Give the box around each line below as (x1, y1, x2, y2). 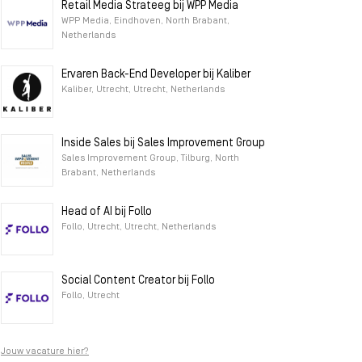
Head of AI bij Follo (61, 206, 152, 218)
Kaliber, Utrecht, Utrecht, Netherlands (61, 85, 225, 95)
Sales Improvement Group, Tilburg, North (61, 154, 239, 163)
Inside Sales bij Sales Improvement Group (61, 137, 265, 149)
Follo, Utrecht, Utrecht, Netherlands (61, 222, 216, 232)
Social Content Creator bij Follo (61, 275, 215, 287)
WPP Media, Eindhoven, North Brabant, (61, 16, 229, 26)
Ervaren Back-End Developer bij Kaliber (61, 69, 250, 81)
